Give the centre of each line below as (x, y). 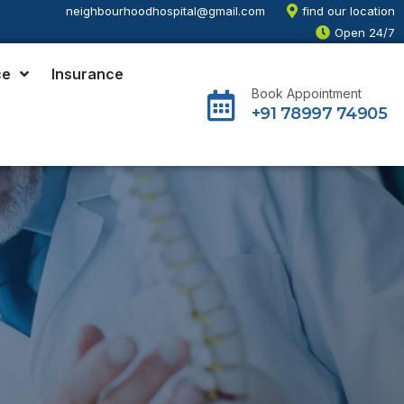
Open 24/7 (364, 32)
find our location (348, 11)
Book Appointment (306, 93)
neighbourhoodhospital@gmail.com (165, 11)
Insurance (87, 74)
